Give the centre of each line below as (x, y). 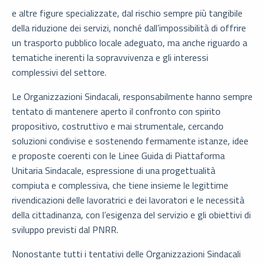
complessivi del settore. (59, 72)
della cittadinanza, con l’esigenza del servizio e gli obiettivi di (131, 215)
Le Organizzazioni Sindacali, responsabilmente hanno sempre (132, 97)
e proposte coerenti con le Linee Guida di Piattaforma (118, 156)
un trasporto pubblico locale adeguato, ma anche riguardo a (130, 43)
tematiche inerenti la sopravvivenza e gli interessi (110, 58)
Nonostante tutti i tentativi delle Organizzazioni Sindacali (126, 254)
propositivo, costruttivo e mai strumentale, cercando (118, 126)
